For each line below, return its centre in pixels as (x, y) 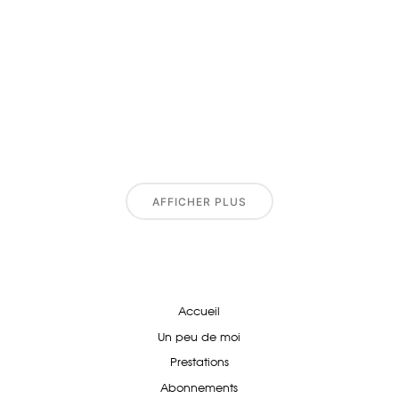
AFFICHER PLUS (199, 202)
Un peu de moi (199, 338)
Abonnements (199, 388)
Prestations (199, 363)
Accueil (199, 313)
